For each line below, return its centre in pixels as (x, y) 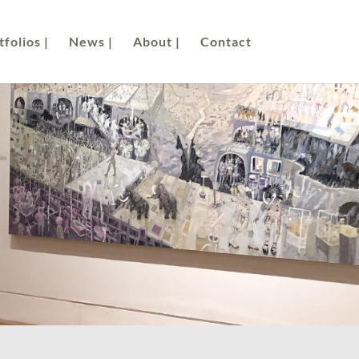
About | (156, 41)
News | (91, 41)
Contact (226, 41)
